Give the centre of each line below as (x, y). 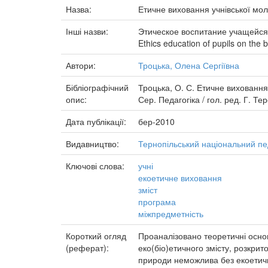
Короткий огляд (96, 236)
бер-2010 (156, 121)
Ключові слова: (96, 166)
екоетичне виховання (180, 178)
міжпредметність (171, 214)
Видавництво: (94, 144)
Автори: (82, 65)
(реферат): (89, 248)
